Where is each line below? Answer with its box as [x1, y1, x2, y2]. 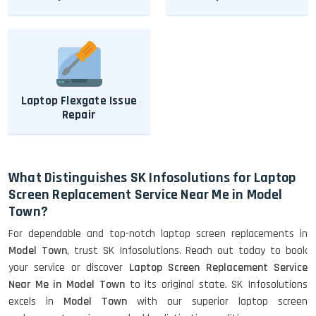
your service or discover [8, 260, 129, 276]
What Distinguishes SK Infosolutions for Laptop [8, 169, 296, 188]
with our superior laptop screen [127, 294, 308, 310]
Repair [61, 107, 97, 123]
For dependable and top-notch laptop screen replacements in [8, 226, 308, 242]
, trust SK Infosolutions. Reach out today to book [66, 243, 308, 259]
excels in [8, 294, 63, 310]
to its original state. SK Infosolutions [129, 277, 308, 293]
